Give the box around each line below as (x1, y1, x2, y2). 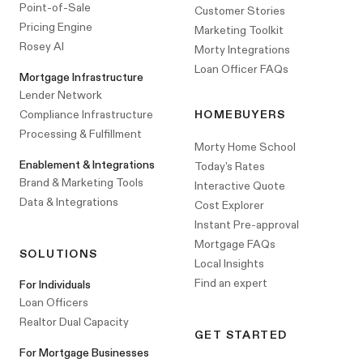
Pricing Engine (19, 19, 92, 35)
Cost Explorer (194, 198, 264, 213)
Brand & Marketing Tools (19, 175, 143, 190)
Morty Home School (194, 139, 296, 155)
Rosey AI (19, 39, 64, 54)
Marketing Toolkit (194, 23, 284, 38)
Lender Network (19, 88, 102, 103)
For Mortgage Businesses (19, 345, 149, 361)
